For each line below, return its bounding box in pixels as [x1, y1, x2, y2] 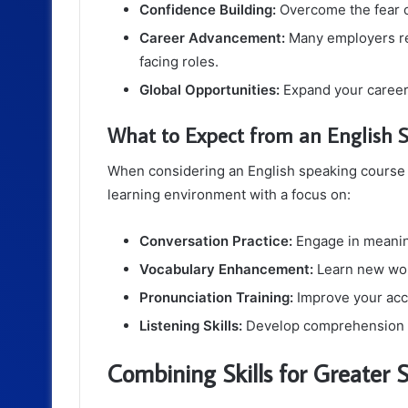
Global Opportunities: [139, 80, 280, 98]
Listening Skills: [139, 317, 242, 335]
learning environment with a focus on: [107, 186, 351, 204]
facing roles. [139, 52, 219, 70]
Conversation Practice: [139, 232, 292, 250]
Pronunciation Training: [139, 289, 293, 307]
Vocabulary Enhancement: [139, 260, 313, 279]
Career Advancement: [139, 28, 285, 46]
